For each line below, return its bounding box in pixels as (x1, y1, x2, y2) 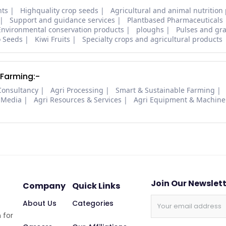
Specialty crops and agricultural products (82, 34, 222, 44)
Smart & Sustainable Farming (116, 85, 215, 95)
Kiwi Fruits (35, 34, 70, 44)
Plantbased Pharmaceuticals (127, 15, 223, 25)
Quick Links (72, 180, 120, 192)
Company (22, 180, 66, 192)
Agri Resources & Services (34, 95, 122, 105)
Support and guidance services (10, 15, 115, 25)
